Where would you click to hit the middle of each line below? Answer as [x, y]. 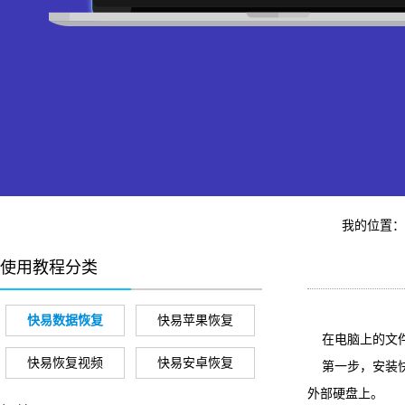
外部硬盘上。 [345, 394]
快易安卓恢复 [195, 363]
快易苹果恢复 [195, 320]
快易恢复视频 [65, 363]
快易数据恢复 [65, 320]
